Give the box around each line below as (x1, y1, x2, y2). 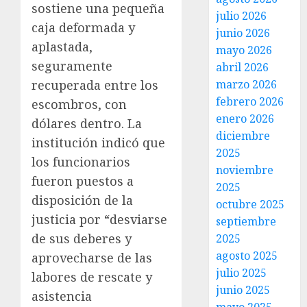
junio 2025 (216, 282, 271, 297)
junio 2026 (216, 25, 271, 40)
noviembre (216, 162, 274, 177)
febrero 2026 (216, 94, 284, 109)
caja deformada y (32, 19, 135, 36)
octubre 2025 (216, 197, 285, 212)
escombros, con (32, 96, 127, 113)
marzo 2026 (216, 77, 278, 92)
